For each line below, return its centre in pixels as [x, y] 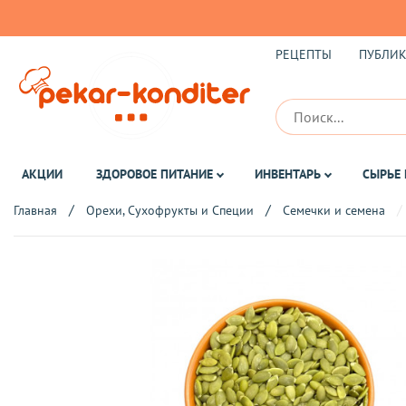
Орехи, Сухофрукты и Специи [170, 210]
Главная [35, 210]
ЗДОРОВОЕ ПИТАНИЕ [154, 174]
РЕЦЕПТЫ [303, 54]
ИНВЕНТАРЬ [287, 174]
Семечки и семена [334, 210]
